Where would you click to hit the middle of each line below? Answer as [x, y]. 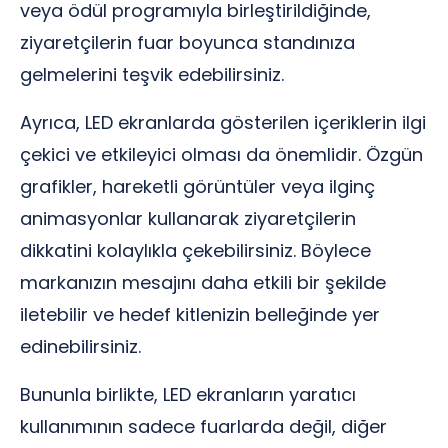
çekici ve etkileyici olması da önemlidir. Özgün [221, 154]
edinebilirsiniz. [80, 346]
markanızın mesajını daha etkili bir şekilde [203, 282]
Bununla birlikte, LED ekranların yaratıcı [188, 394]
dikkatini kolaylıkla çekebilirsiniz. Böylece [195, 250]
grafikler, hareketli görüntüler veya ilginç [197, 186]
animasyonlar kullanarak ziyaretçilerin [188, 218]
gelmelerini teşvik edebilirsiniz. [152, 74]
